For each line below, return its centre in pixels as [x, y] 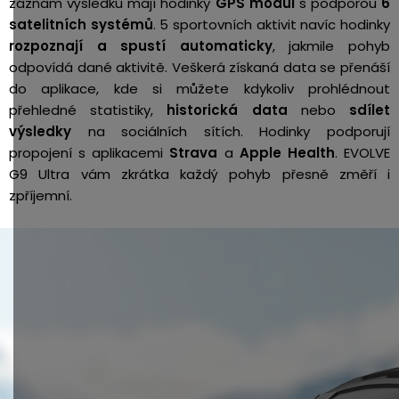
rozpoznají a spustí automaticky [141, 46]
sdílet [370, 110]
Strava [197, 153]
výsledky [40, 131]
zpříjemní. [41, 195]
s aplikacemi [121, 153]
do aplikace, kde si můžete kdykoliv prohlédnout [199, 89]
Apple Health [284, 153]
